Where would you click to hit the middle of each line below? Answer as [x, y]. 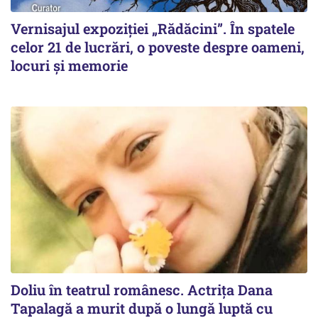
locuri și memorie [69, 66]
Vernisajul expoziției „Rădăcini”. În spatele [153, 29]
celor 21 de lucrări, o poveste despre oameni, [158, 47]
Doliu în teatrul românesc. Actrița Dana [142, 290]
